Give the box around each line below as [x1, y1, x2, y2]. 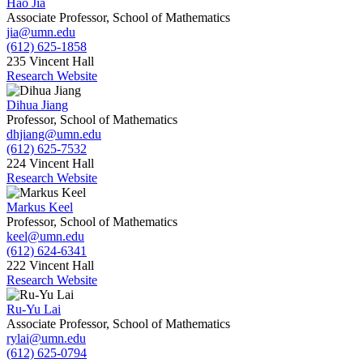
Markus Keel [6, 200, 73, 215]
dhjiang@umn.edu [6, 127, 101, 142]
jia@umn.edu [6, 25, 75, 40]
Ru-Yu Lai [6, 302, 61, 317]
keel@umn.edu [6, 229, 84, 244]
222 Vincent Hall [6, 258, 94, 273]
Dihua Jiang [6, 98, 68, 113]
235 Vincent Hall [6, 54, 94, 69]
